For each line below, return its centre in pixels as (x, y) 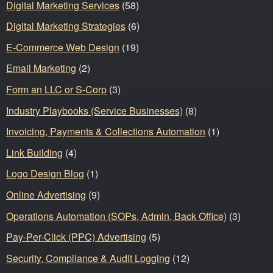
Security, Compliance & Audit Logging (88, 258)
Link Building (34, 152)
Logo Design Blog (45, 174)
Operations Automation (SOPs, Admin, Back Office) (116, 216)
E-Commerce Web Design (63, 47)
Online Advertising (46, 195)
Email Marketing (41, 68)
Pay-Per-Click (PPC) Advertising (76, 237)
